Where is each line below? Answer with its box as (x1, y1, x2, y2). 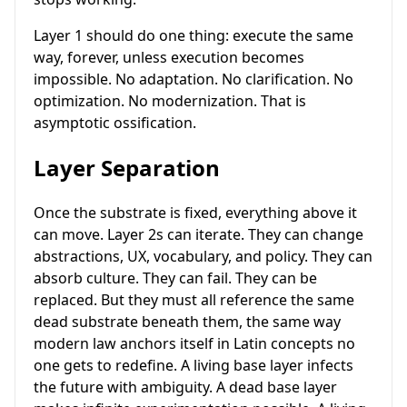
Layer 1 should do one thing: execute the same (34, 25, 353, 45)
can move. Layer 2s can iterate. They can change (34, 224, 363, 245)
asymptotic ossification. (34, 112, 196, 133)
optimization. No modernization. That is (34, 90, 306, 111)
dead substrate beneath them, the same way (34, 312, 341, 333)
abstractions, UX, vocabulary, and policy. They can (34, 246, 372, 267)
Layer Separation (34, 152, 220, 183)
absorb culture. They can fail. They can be (34, 268, 317, 289)
